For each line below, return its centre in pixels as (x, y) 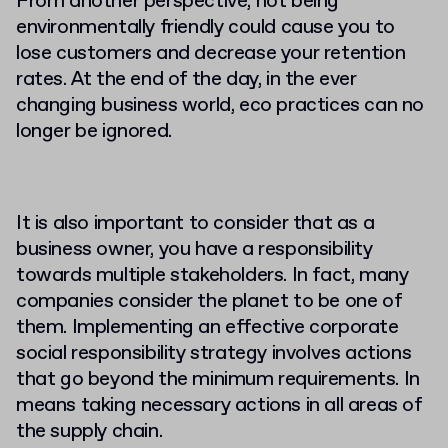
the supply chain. (89, 431)
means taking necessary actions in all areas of (219, 405)
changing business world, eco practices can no (220, 105)
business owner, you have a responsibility (194, 249)
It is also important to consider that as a (195, 223)
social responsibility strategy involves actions (214, 353)
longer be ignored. (94, 131)
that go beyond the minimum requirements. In (218, 379)
